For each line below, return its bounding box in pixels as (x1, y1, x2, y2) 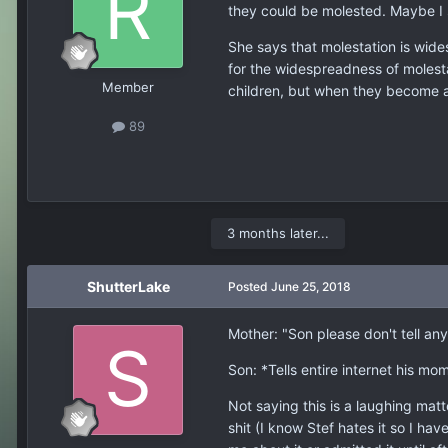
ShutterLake (86, 277, 170, 295)
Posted (228, 278, 271, 294)
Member (102, 79, 154, 96)
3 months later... (227, 224, 329, 241)
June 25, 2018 (271, 278, 351, 294)
